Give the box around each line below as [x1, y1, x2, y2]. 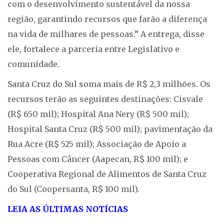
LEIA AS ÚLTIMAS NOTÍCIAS [7, 204, 128, 214]
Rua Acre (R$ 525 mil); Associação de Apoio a [7, 139, 186, 149]
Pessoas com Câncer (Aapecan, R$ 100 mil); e [7, 154, 188, 164]
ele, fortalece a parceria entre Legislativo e [7, 44, 179, 54]
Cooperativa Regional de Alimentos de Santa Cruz [7, 169, 206, 179]
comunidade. [7, 59, 59, 69]
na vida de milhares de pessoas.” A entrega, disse [7, 29, 204, 39]
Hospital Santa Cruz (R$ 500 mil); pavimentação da [7, 124, 212, 134]
